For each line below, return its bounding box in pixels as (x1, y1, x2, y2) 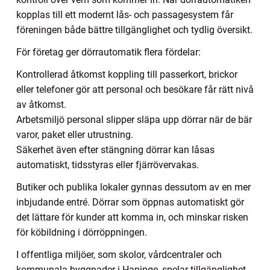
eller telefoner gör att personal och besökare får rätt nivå (16, 83, 254, 95)
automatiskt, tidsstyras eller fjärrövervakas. (16, 159, 199, 171)
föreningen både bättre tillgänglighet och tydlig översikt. (16, 24, 253, 36)
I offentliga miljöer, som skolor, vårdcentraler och (16, 248, 222, 260)
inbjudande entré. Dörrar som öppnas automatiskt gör (16, 196, 244, 208)
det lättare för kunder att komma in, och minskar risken (16, 211, 248, 223)
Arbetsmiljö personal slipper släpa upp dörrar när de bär (16, 113, 252, 125)
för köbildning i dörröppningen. (16, 226, 147, 238)
